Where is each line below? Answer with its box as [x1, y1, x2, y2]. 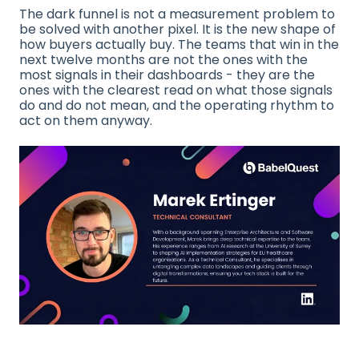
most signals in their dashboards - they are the [19, 65, 315, 84]
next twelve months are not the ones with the [19, 50, 308, 69]
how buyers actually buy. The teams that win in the [19, 34, 339, 54]
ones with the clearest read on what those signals [19, 80, 333, 99]
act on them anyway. [19, 111, 152, 130]
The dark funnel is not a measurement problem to [19, 4, 335, 23]
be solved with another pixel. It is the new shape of [19, 19, 336, 38]
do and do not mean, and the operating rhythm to [19, 95, 334, 115]
